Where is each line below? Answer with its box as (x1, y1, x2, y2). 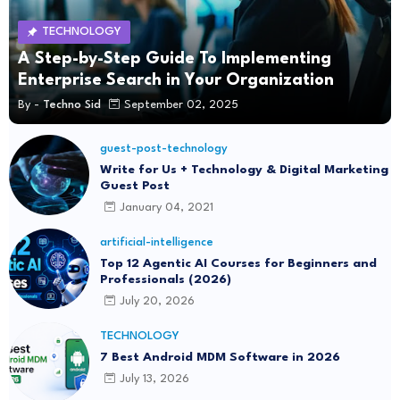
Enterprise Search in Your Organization (18, 71, 334, 88)
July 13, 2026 (120, 373, 189, 386)
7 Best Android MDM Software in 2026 (100, 350, 340, 363)
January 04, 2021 (120, 202, 213, 214)
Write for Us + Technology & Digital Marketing (100, 162, 388, 176)
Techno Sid (43, 99, 101, 112)
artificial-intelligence (100, 236, 213, 248)
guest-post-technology (100, 142, 228, 154)
